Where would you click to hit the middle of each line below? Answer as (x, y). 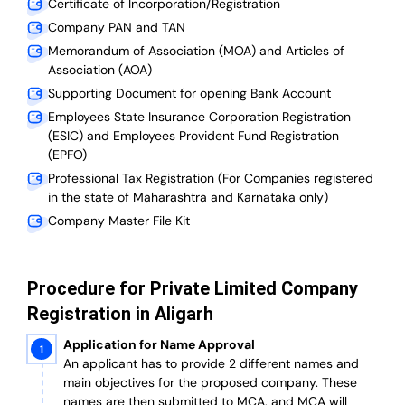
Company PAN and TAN (117, 28)
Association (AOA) (100, 70)
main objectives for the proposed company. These (210, 383)
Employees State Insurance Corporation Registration (199, 117)
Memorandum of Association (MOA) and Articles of (196, 51)
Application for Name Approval (159, 345)
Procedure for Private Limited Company (193, 289)
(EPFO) (67, 155)
